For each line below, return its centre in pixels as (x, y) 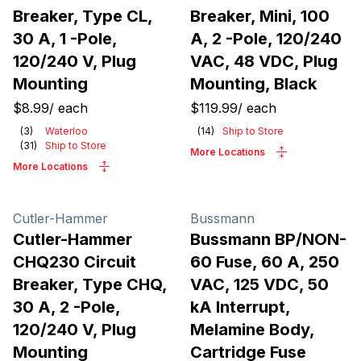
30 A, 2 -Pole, (66, 307)
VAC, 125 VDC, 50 (259, 284)
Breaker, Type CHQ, (90, 284)
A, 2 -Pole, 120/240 (266, 39)
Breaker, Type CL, (83, 16)
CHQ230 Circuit (75, 262)
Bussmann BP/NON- (268, 239)
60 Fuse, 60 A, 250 (265, 262)
